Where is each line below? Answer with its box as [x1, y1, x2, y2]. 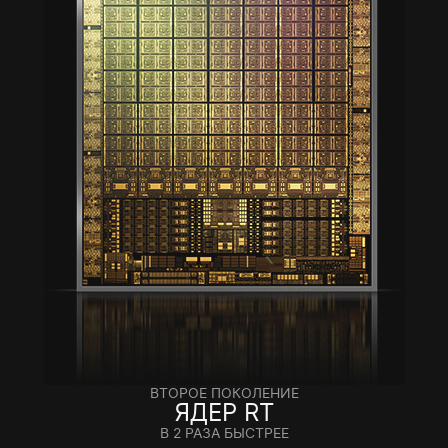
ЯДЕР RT [174, 398, 274, 428]
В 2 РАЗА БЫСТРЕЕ [159, 424, 289, 442]
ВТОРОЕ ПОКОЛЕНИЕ [149, 384, 299, 402]
